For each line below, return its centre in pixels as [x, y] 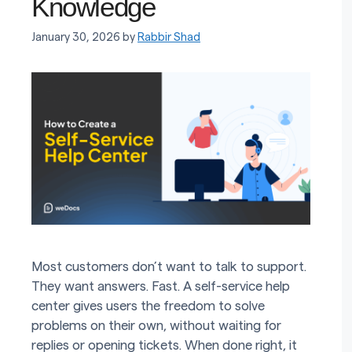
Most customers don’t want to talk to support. [169, 266]
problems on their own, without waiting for [156, 325]
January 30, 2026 [76, 38]
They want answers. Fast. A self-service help [161, 286]
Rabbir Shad [169, 38]
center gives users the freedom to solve [148, 306]
